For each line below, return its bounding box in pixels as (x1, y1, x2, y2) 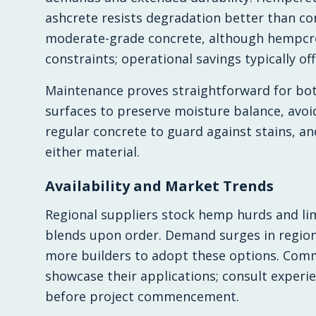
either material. (45, 143, 140, 160)
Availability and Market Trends (45, 176, 274, 195)
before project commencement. (45, 288, 239, 305)
